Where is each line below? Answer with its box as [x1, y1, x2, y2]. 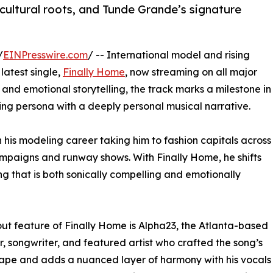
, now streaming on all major [125, 66, 257, 79]
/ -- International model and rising [88, 49, 250, 62]
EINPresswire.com [3, 49, 88, 62]
